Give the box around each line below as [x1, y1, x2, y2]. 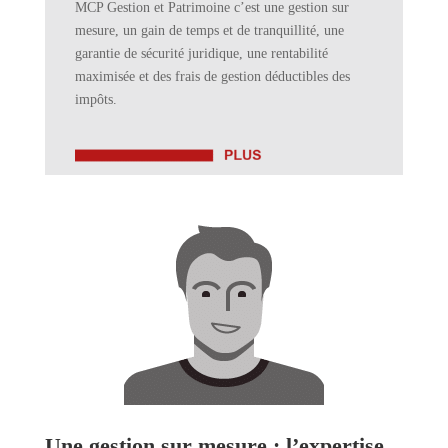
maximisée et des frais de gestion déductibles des [74, 68, 350, 84]
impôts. [74, 91, 117, 107]
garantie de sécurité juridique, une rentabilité [74, 45, 328, 61]
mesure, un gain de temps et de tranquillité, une [74, 22, 344, 38]
